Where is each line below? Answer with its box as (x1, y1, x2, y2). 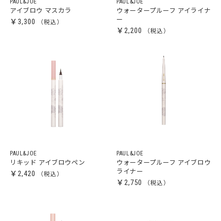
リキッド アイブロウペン (10, 159, 85, 167)
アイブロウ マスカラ (10, 7, 72, 15)
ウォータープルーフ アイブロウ (116, 159, 211, 167)
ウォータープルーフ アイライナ (116, 7, 211, 15)
